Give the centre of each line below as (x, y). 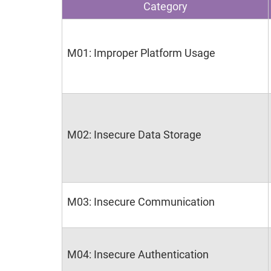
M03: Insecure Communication (141, 202)
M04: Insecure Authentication (138, 254)
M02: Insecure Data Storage (134, 135)
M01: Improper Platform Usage (141, 53)
